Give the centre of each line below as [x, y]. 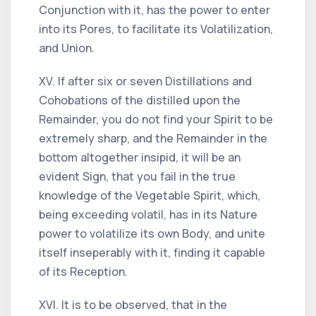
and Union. [67, 48]
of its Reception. [83, 271]
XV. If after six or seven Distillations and [145, 81]
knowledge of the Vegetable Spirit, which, [150, 195]
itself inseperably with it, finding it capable [152, 252]
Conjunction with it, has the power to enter [154, 10]
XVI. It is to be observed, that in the [133, 304]
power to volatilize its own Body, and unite [152, 233]
